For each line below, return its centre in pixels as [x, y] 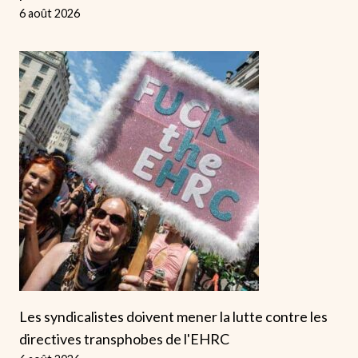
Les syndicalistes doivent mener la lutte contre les [173, 317]
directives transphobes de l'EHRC [124, 339]
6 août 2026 [50, 14]
